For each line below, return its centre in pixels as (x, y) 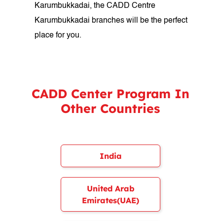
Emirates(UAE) (110, 200)
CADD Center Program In (110, 93)
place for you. (58, 36)
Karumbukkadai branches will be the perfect (111, 21)
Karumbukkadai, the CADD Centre (95, 6)
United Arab (110, 188)
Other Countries (110, 108)
